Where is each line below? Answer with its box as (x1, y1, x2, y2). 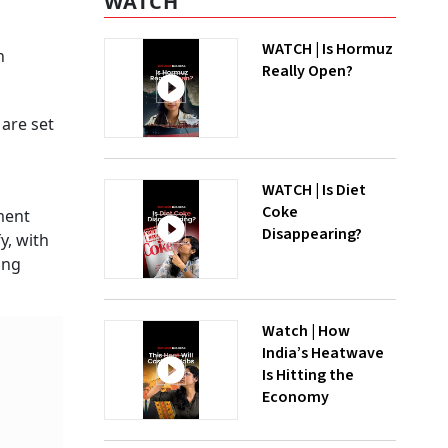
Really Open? (262, 60, 353, 82)
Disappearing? (262, 223, 362, 245)
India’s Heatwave (262, 342, 384, 364)
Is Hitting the (262, 364, 354, 386)
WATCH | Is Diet (262, 179, 366, 201)
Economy (262, 386, 329, 408)
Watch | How (262, 320, 350, 342)
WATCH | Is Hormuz (262, 38, 393, 60)
